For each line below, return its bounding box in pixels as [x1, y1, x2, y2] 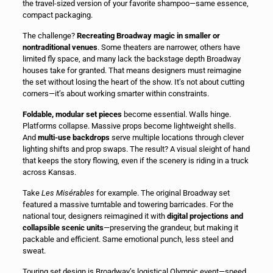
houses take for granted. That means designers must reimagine [22, 66, 241, 76]
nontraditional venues [22, 43, 97, 52]
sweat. [22, 246, 46, 256]
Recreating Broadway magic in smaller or [76, 31, 220, 41]
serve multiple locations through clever [109, 133, 244, 143]
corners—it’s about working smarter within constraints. [22, 89, 209, 99]
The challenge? [22, 31, 77, 41]
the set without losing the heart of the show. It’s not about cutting [22, 77, 244, 87]
